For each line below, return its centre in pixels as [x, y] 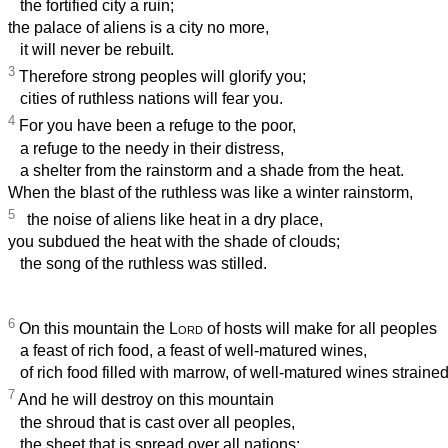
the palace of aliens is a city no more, [138, 28]
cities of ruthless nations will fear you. [145, 99]
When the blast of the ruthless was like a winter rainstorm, [210, 192]
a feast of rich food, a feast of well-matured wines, [187, 351]
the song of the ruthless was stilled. [137, 264]
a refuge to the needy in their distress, [146, 148]
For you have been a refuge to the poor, [155, 126]
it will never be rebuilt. [91, 50]
